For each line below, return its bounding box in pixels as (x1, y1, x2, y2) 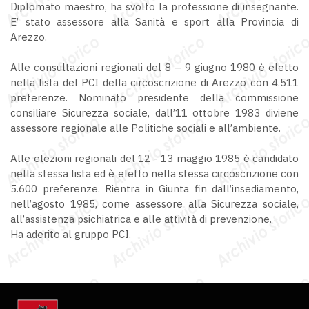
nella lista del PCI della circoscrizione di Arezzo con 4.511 (10, 76, 299, 90)
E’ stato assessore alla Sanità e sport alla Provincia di (10, 15, 299, 29)
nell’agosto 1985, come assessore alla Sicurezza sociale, (10, 197, 299, 211)
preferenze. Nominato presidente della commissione (10, 91, 299, 105)
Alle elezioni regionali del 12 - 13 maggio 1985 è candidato (10, 152, 299, 166)
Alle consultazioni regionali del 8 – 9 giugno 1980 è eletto (10, 61, 299, 74)
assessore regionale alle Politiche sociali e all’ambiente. (10, 121, 281, 135)
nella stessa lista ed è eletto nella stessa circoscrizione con (10, 167, 299, 181)
